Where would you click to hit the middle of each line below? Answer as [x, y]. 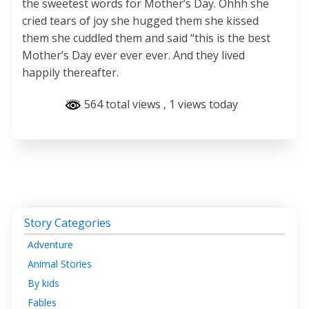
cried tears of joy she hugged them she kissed [140, 21]
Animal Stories [60, 263]
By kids [43, 283]
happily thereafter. [70, 73]
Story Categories [68, 222]
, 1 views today [200, 104]
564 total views [122, 104]
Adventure [50, 244]
